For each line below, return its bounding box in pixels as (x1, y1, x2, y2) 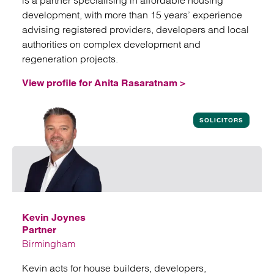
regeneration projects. (22, 53, 118, 65)
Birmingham (22, 237, 75, 250)
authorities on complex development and (22, 38, 201, 50)
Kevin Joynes (22, 212, 86, 223)
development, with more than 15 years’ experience (22, 9, 242, 21)
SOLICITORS (199, 116, 243, 124)
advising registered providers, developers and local (22, 23, 249, 35)
